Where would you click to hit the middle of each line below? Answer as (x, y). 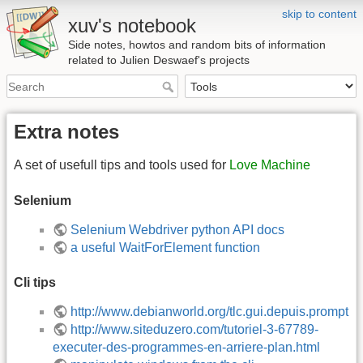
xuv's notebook (132, 26)
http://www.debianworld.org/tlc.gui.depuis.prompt (210, 311)
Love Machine (270, 165)
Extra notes (66, 132)
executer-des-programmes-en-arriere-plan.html (186, 347)
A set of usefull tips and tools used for (122, 165)
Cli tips (35, 282)
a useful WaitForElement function (166, 247)
